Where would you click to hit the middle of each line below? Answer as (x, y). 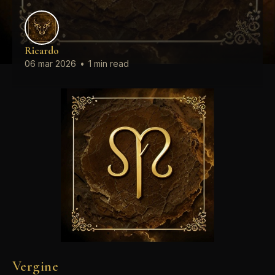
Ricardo (42, 51)
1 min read (107, 64)
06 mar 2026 (50, 64)
